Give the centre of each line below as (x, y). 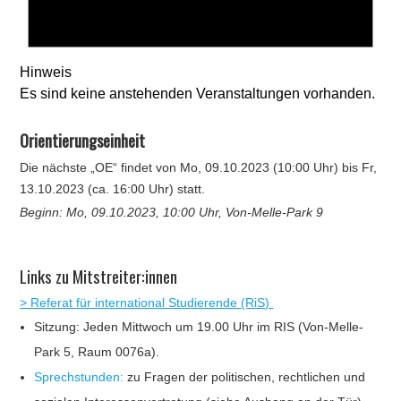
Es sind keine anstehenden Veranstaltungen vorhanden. (198, 93)
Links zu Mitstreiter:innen (99, 275)
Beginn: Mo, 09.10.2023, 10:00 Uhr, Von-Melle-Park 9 (172, 212)
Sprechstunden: (79, 376)
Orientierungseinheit (83, 140)
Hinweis (46, 72)
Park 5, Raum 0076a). (97, 351)
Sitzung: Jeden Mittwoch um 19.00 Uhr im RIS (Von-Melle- (199, 326)
